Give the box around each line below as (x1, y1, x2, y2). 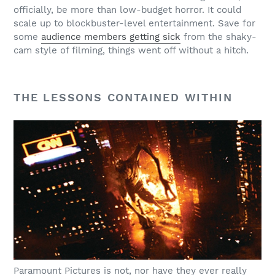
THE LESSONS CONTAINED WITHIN (14, 90, 233, 104)
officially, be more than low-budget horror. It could (14, 4, 241, 15)
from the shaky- (180, 31, 257, 42)
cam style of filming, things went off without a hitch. (14, 44, 252, 56)
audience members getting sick (41, 31, 180, 42)
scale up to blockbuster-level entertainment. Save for (14, 17, 255, 29)
